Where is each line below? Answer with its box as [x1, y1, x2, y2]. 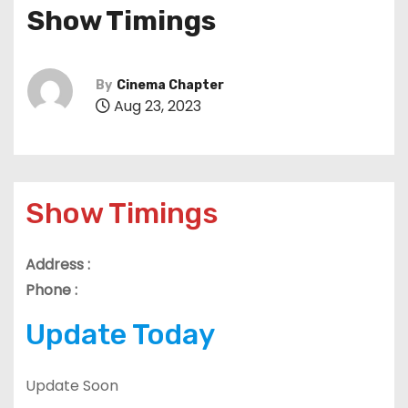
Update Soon [25, 374, 118, 396]
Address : [25, 253, 90, 275]
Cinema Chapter [117, 76, 224, 93]
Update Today [25, 316, 215, 352]
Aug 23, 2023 [110, 95, 201, 117]
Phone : [25, 279, 77, 301]
